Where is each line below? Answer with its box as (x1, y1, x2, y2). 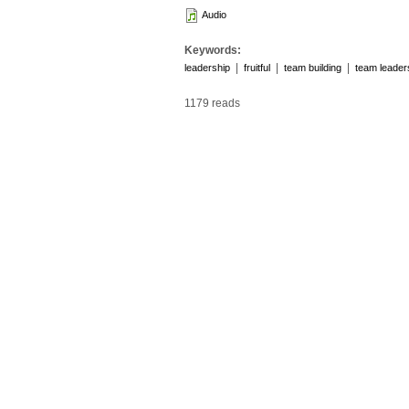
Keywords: (184, 44, 244, 57)
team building (284, 62, 341, 73)
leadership (184, 62, 230, 73)
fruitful (244, 62, 270, 73)
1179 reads (184, 97, 240, 110)
